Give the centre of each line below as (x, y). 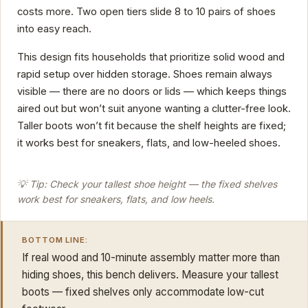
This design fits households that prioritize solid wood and (151, 57)
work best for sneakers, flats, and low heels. (116, 199)
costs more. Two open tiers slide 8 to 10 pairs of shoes (146, 11)
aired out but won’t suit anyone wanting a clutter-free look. (154, 108)
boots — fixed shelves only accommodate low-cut (143, 292)
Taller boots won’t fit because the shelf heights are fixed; (152, 125)
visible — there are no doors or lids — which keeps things (152, 91)
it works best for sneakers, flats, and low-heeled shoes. (149, 143)
